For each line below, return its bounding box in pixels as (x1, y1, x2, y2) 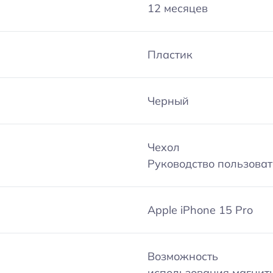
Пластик (147, 47, 193, 62)
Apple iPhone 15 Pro (147, 202, 253, 217)
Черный (147, 93, 190, 108)
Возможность (147, 249, 219, 263)
